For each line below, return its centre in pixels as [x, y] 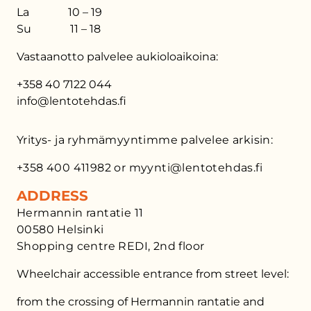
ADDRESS [52, 196]
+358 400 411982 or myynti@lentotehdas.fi [140, 168]
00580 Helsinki [60, 229]
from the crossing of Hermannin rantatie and [141, 302]
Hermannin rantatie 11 [80, 213]
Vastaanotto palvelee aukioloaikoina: [117, 57]
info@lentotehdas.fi [72, 101]
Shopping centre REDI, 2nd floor [111, 246]
